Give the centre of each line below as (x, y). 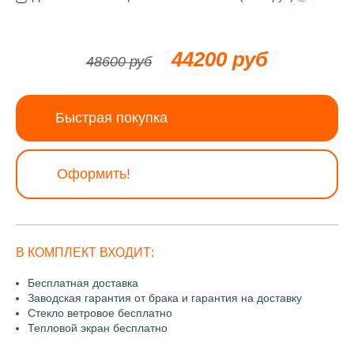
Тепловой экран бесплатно (98, 328)
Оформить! (94, 174)
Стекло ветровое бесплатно (100, 313)
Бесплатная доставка (83, 283)
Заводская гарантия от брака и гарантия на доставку (165, 298)
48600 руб (119, 62)
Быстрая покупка (111, 118)
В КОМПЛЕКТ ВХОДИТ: (85, 252)
